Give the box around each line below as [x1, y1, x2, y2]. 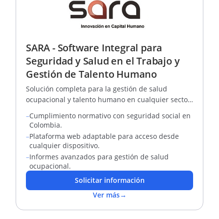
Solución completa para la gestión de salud [26, 84, 167, 93]
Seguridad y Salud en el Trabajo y [26, 54, 180, 67]
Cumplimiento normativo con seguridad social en [29, 111, 191, 120]
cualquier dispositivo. [29, 141, 100, 150]
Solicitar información [74, 175, 145, 185]
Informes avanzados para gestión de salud [29, 152, 169, 161]
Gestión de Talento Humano [26, 67, 157, 81]
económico [26, 106, 61, 115]
